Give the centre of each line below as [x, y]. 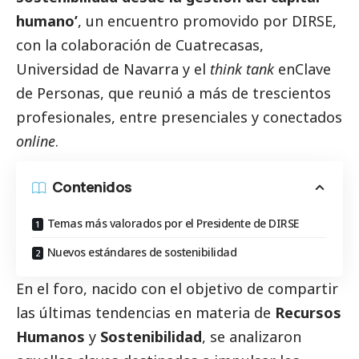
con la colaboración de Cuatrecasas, [140, 45]
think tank [242, 69]
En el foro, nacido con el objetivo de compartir [177, 289]
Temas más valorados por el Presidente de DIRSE [173, 224]
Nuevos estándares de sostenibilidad [141, 252]
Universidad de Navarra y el [113, 69]
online [36, 141]
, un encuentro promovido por [185, 21]
